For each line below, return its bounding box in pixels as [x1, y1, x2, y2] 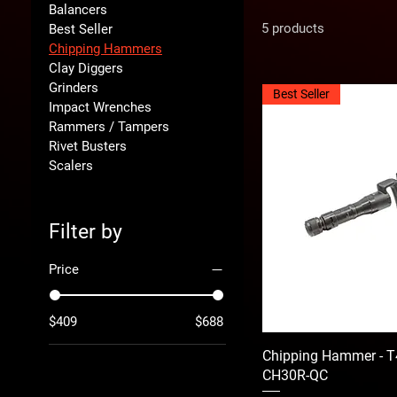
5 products [261, 19, 324, 36]
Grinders [49, 79, 98, 96]
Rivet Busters [49, 137, 127, 154]
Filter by [49, 219, 122, 244]
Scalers [49, 157, 93, 174]
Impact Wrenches [49, 98, 152, 115]
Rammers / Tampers [49, 118, 169, 135]
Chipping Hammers [49, 40, 162, 57]
